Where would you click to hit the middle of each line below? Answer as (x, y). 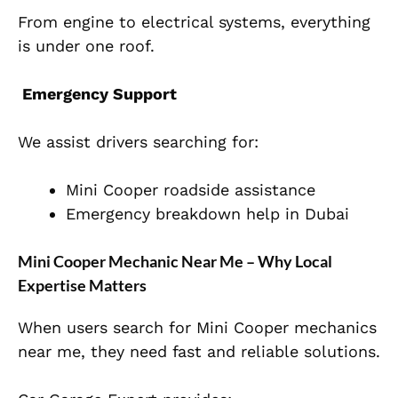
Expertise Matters (82, 286)
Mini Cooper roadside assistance (191, 190)
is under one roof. (86, 46)
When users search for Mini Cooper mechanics (197, 328)
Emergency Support (97, 94)
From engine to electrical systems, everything (194, 22)
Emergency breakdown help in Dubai (207, 214)
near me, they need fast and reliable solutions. (199, 352)
